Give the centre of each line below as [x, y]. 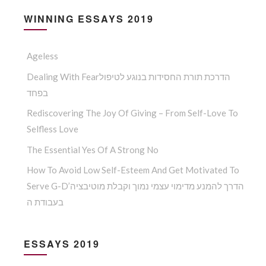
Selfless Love [53, 129]
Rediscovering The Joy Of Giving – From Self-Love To [132, 113]
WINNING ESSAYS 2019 [89, 19]
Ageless [42, 56]
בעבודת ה [45, 202]
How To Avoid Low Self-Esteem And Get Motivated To [133, 170]
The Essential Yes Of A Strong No [93, 149]
